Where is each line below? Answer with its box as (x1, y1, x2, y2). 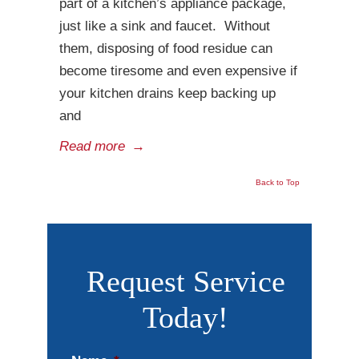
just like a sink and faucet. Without (59, 18, 270, 34)
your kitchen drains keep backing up (59, 86, 276, 101)
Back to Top (256, 178, 300, 187)
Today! (143, 301, 228, 334)
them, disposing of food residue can (59, 41, 272, 56)
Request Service (86, 264, 285, 298)
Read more (59, 139, 125, 154)
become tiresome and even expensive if (59, 63, 297, 79)
